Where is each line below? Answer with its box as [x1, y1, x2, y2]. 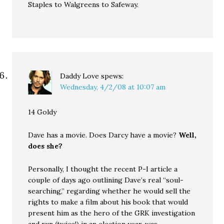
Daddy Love [60, 71, 99, 80]
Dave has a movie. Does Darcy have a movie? [28, 130, 179, 139]
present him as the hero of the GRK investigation [28, 208, 195, 217]
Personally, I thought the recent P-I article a [28, 164, 178, 173]
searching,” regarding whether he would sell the [28, 186, 191, 195]
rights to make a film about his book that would [28, 197, 188, 206]
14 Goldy [28, 107, 57, 116]
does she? [28, 141, 63, 150]
